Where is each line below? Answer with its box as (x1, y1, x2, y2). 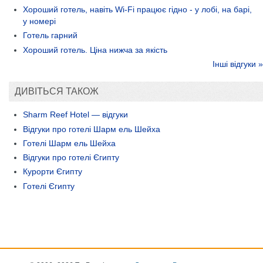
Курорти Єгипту (23, 167, 82, 177)
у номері (23, 16, 56, 26)
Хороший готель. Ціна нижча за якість (23, 45, 167, 55)
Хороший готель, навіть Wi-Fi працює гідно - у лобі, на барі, (23, 4, 252, 14)
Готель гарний (23, 31, 77, 41)
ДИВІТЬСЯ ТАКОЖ (15, 86, 99, 96)
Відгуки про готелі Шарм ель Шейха (23, 124, 160, 134)
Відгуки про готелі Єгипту (23, 153, 119, 163)
